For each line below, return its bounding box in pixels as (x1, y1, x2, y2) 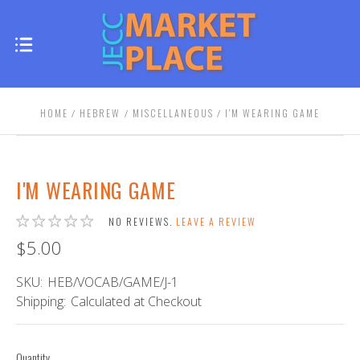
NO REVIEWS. (108, 214, 177, 228)
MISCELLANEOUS (132, 106, 214, 120)
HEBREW (80, 106, 121, 120)
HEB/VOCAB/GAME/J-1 (47, 272, 178, 291)
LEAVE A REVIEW (176, 214, 257, 228)
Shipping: (16, 292, 66, 310)
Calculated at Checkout (71, 292, 202, 310)
